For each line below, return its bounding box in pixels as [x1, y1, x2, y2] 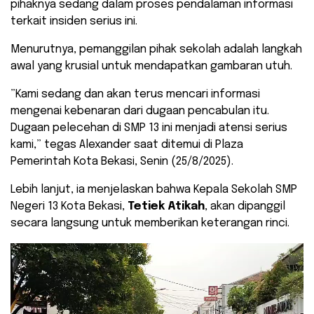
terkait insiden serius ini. [11, 15, 137, 28]
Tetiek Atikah [128, 200, 205, 213]
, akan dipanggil [205, 200, 285, 213]
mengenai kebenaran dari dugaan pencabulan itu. [11, 105, 269, 118]
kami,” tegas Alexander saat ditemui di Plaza [11, 139, 243, 151]
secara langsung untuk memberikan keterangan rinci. [11, 217, 289, 230]
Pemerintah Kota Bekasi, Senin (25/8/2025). [11, 156, 233, 168]
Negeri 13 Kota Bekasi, [11, 200, 128, 213]
